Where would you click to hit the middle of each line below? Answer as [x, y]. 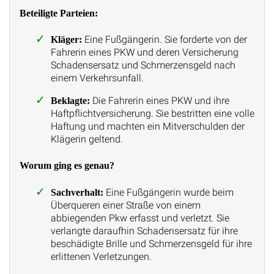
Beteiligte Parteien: [59, 13]
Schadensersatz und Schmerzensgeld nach [143, 65]
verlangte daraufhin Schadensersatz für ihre [144, 231]
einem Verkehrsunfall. [97, 78]
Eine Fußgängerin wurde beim [168, 192]
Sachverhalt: [77, 192]
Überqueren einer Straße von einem [125, 205]
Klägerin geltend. [87, 139]
